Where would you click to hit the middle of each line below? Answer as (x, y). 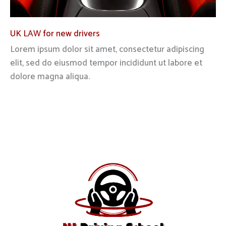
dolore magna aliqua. (50, 77)
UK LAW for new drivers (55, 34)
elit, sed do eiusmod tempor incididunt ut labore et (106, 63)
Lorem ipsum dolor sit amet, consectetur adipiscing (107, 50)
